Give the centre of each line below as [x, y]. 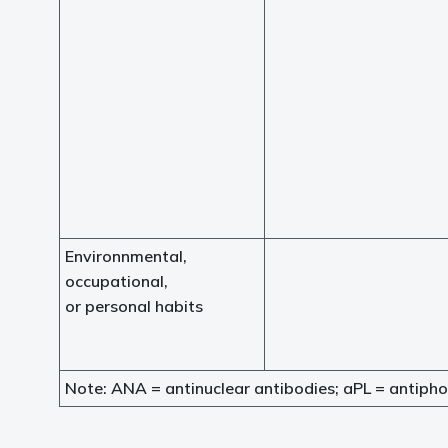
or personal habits [134, 306]
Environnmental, [126, 256]
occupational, [116, 281]
